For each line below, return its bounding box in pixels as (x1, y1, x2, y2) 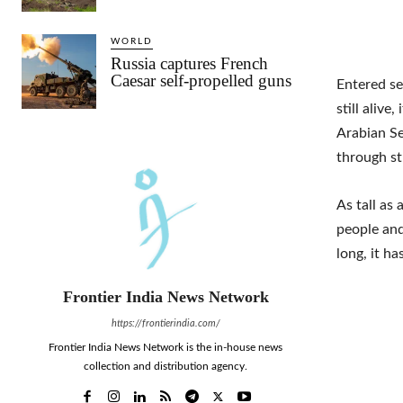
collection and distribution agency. (84, 361, 247, 372)
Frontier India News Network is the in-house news (49, 342, 282, 354)
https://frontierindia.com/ (111, 318, 220, 329)
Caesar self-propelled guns (111, 71, 292, 91)
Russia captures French (111, 54, 269, 74)
